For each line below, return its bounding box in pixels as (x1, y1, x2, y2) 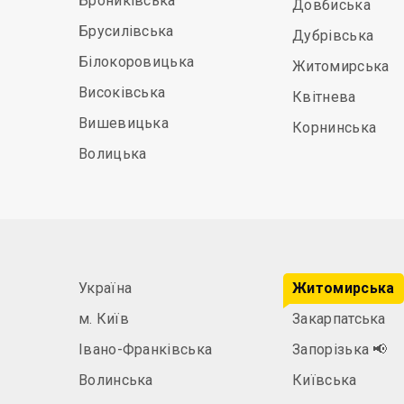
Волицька (78, 145, 147, 162)
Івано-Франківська (78, 341, 213, 358)
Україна (78, 280, 133, 297)
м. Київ (96, 310, 130, 327)
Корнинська (292, 119, 377, 136)
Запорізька (292, 341, 373, 358)
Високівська (78, 84, 166, 101)
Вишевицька (78, 115, 169, 132)
